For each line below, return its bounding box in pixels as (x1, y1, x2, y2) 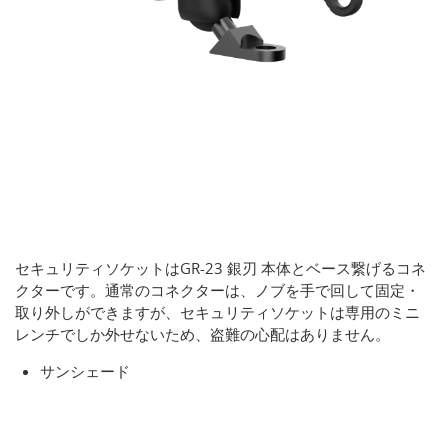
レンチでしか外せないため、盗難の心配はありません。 (15, 323, 390, 344)
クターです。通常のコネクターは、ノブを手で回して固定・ (15, 279, 420, 300)
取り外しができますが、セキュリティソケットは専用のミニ (15, 301, 420, 322)
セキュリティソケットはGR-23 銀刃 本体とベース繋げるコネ (15, 257, 426, 278)
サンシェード (40, 360, 130, 381)
